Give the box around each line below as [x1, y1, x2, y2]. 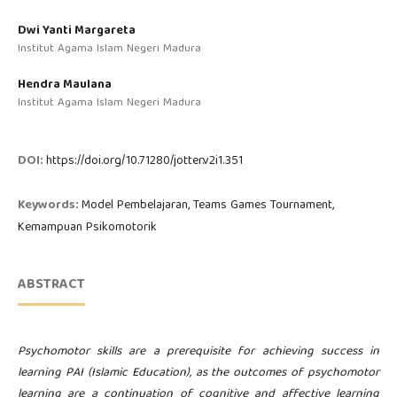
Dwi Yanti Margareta [17, 20, 136, 43]
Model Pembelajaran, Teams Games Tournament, [81, 195, 334, 217]
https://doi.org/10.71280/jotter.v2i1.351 [45, 151, 243, 173]
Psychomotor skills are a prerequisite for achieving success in [17, 341, 380, 363]
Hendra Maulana [17, 74, 112, 97]
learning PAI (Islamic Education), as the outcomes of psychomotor [17, 362, 380, 385]
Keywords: [17, 195, 82, 217]
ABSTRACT [17, 273, 85, 299]
